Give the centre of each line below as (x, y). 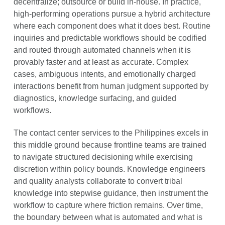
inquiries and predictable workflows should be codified (110, 38)
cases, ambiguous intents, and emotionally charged (104, 74)
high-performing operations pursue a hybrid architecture (112, 14)
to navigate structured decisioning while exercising (103, 157)
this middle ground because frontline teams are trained (110, 145)
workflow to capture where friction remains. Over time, (108, 205)
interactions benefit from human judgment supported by (111, 86)
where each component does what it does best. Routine (112, 26)
